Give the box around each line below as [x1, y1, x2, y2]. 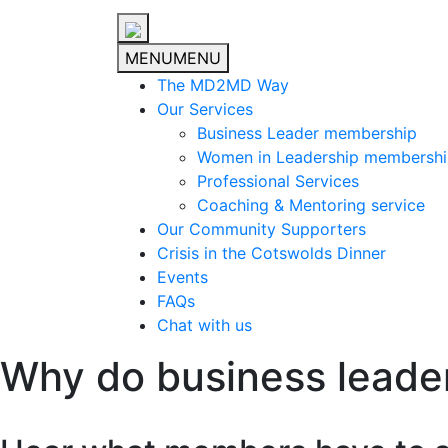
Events [157, 267, 208, 288]
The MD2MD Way [157, 75, 289, 96]
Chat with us [157, 315, 252, 336]
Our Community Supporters [157, 219, 366, 240]
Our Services [157, 99, 253, 120]
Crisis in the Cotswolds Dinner [157, 243, 386, 264]
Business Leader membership [197, 123, 417, 144]
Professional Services [197, 171, 359, 192]
